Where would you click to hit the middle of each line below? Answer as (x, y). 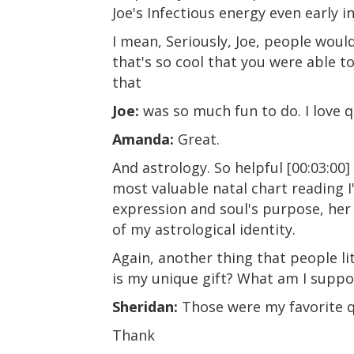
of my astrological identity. (204, 230)
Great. (197, 139)
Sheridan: (145, 307)
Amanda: (143, 139)
